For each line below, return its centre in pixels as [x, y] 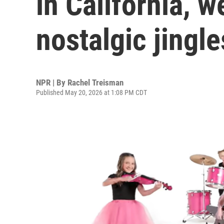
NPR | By [52, 82]
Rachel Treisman [95, 82]
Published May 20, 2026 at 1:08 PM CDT [91, 92]
